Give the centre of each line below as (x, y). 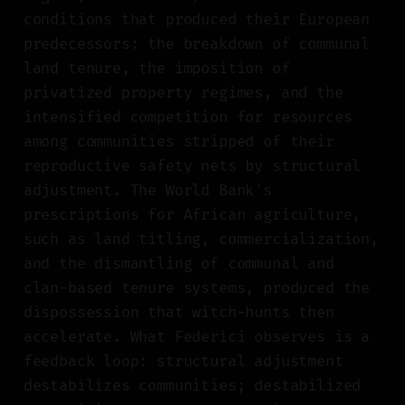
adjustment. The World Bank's (147, 191)
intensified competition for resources (188, 118)
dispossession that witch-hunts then (179, 313)
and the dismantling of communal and (179, 264)
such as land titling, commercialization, (201, 240)
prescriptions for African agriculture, (192, 215)
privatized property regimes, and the (183, 93)
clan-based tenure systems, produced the (197, 288)
